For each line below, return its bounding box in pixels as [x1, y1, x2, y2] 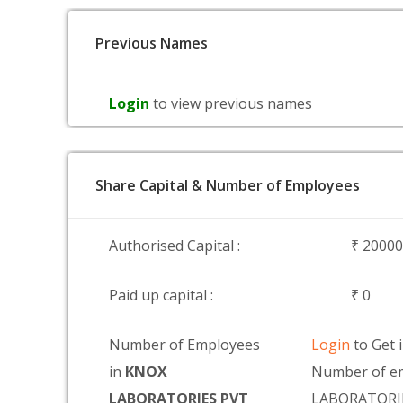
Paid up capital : [109, 285, 213, 305]
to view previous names [153, 94, 312, 113]
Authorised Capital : [109, 236, 240, 255]
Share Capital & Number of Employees [95, 175, 360, 195]
